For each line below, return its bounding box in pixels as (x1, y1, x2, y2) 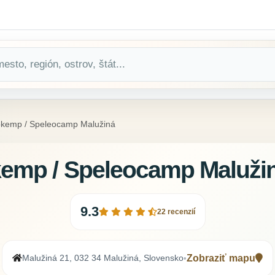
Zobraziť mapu (187, 253, 255, 264)
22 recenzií (157, 207, 195, 216)
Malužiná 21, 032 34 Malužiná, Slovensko (22, 253, 184, 263)
